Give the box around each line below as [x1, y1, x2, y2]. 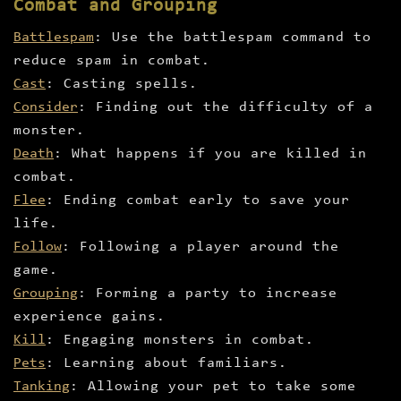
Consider [13, 100, 78, 115]
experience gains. [13, 310, 166, 325]
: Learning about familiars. [46, 356, 287, 371]
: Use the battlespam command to [94, 30, 371, 46]
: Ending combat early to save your [46, 193, 350, 209]
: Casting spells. [46, 77, 198, 92]
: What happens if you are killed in [54, 147, 367, 162]
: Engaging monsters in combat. [46, 333, 314, 348]
